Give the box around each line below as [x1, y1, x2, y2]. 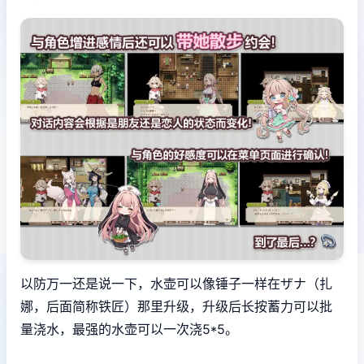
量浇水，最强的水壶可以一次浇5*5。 [20, 321, 238, 337]
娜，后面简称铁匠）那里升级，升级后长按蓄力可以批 [20, 298, 332, 314]
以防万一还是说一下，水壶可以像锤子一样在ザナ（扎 [20, 275, 332, 292]
